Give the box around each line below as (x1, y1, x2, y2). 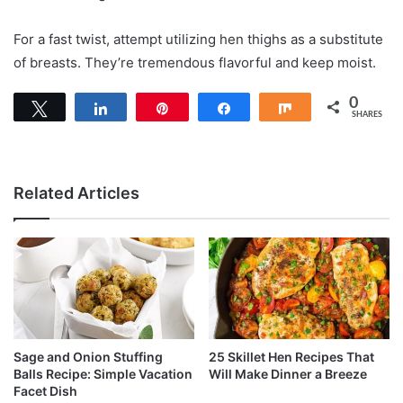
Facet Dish (13, 382, 77, 399)
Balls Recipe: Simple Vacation (13, 365, 193, 381)
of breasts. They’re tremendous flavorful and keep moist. (13, 53, 376, 71)
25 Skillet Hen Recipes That (209, 348, 374, 364)
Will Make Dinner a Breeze (209, 365, 367, 381)
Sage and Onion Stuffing (13, 348, 163, 364)
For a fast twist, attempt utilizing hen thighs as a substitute (13, 30, 383, 48)
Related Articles (13, 183, 139, 202)
